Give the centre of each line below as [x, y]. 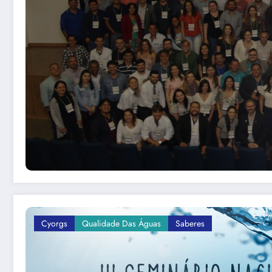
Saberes [190, 223]
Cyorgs [54, 223]
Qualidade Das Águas [121, 223]
